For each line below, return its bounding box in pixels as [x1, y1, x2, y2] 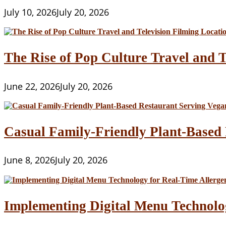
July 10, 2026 [4, 5, 56, 18]
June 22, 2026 [4, 79, 60, 92]
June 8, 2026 [4, 153, 55, 166]
